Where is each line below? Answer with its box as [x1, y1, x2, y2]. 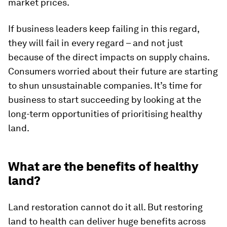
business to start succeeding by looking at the [8, 94, 201, 105]
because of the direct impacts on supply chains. [8, 52, 209, 62]
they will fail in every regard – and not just [8, 37, 183, 48]
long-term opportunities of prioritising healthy [8, 108, 202, 119]
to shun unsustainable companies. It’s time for [8, 80, 202, 91]
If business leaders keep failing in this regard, [8, 23, 199, 34]
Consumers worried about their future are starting [8, 66, 218, 77]
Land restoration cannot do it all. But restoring [8, 202, 203, 212]
